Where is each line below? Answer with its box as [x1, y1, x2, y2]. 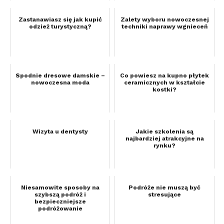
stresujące [148, 191, 181, 198]
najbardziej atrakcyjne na [125, 135, 204, 142]
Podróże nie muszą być [128, 184, 200, 191]
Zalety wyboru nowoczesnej [120, 16, 209, 23]
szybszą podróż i [34, 191, 86, 198]
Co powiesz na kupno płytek [120, 72, 209, 79]
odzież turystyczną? [28, 23, 91, 30]
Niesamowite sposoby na [20, 184, 99, 191]
